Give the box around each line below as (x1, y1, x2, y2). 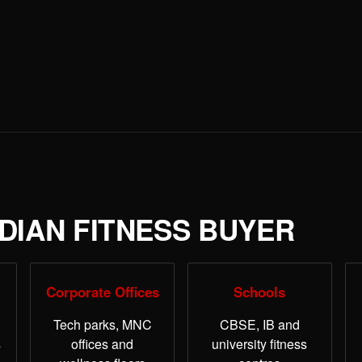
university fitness (212, 335, 308, 354)
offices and (71, 335, 134, 354)
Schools (234, 282, 286, 302)
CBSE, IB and (219, 315, 300, 335)
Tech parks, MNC (53, 315, 152, 335)
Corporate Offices (45, 282, 159, 302)
